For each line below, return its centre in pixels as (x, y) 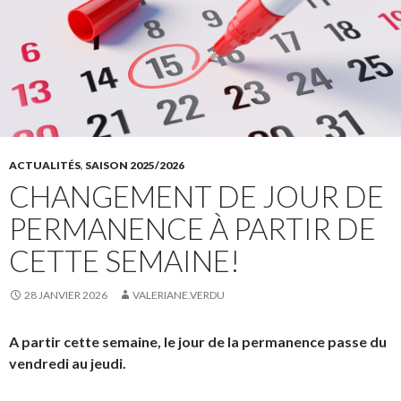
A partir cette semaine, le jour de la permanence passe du (198, 341)
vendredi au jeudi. (68, 363)
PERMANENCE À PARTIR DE (192, 228)
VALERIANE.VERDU (179, 294)
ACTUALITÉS (45, 165)
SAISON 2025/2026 (135, 165)
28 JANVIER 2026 (66, 294)
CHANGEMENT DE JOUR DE (196, 196)
